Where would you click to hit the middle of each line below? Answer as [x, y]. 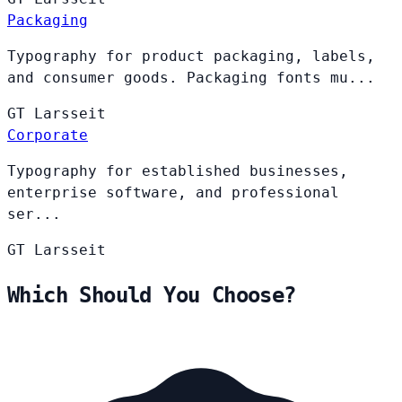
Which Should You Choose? [152, 295]
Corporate [48, 135]
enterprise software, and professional [173, 192]
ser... [34, 214]
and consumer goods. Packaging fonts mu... [191, 77]
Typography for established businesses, [178, 170]
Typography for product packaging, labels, [191, 56]
